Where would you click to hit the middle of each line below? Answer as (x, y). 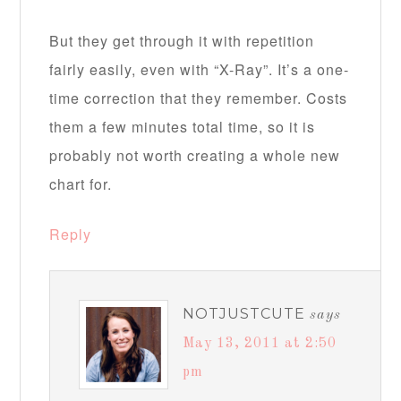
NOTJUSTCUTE (244, 314)
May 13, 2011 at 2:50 (260, 344)
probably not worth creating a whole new (195, 156)
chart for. (81, 184)
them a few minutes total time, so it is (183, 127)
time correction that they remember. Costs (199, 98)
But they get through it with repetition (182, 41)
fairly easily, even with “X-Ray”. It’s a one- (200, 70)
